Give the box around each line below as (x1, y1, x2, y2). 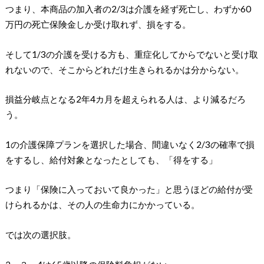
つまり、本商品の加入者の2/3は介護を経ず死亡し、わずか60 (5, 4, 251, 15)
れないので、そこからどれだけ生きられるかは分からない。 (5, 64, 244, 75)
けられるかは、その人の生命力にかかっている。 (5, 199, 200, 210)
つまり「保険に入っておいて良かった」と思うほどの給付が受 (5, 184, 253, 195)
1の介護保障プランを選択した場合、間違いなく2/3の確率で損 (5, 138, 255, 150)
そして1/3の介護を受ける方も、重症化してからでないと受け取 (5, 48, 258, 60)
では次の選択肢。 (5, 229, 76, 240)
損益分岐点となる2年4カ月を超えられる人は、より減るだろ (5, 94, 246, 105)
